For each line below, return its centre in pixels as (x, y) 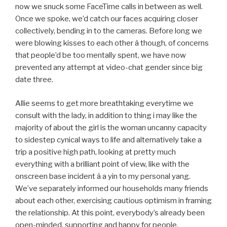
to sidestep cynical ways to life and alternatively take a (108, 140)
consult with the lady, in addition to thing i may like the (106, 115)
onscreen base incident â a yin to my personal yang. (103, 176)
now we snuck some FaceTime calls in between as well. (109, 7)
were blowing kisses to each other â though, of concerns (112, 43)
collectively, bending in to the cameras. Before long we (109, 31)
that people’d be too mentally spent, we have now (101, 55)
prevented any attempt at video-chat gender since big (109, 68)
